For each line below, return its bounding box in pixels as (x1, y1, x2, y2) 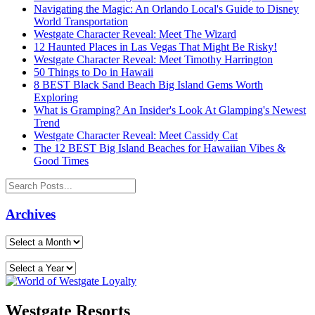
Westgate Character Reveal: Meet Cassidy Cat (34, 129, 238, 142)
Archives (6, 207, 56, 222)
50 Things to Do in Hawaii (34, 66, 153, 79)
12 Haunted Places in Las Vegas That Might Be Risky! (34, 41, 277, 53)
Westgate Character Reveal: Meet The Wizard (34, 28, 236, 41)
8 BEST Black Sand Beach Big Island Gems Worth (34, 79, 263, 91)
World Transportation (34, 15, 128, 28)
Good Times (34, 155, 89, 167)
